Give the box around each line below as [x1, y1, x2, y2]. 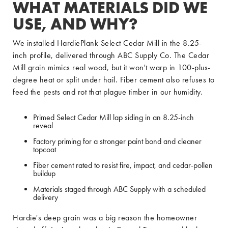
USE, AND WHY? [13, 14, 138, 34]
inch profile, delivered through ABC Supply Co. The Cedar [13, 50, 209, 60]
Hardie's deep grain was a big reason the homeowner [13, 213, 197, 222]
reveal [33, 121, 53, 130]
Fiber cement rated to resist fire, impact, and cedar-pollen [33, 160, 213, 170]
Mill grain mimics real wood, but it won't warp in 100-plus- [13, 63, 211, 72]
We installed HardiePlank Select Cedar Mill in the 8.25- [13, 38, 202, 48]
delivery [33, 192, 58, 202]
